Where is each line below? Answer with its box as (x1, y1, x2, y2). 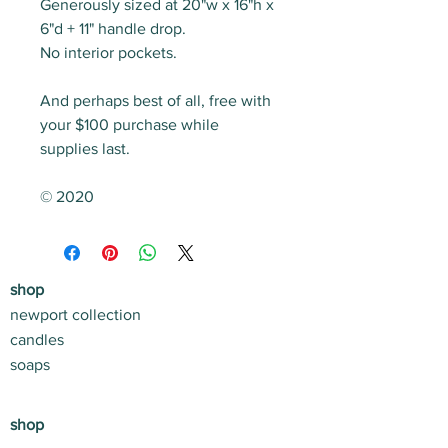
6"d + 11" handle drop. (40, 20, 186, 38)
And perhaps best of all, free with (40, 92, 271, 110)
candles (10, 331, 64, 349)
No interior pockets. (40, 44, 177, 62)
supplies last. (40, 140, 130, 158)
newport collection (10, 306, 141, 324)
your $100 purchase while (40, 116, 219, 134)
